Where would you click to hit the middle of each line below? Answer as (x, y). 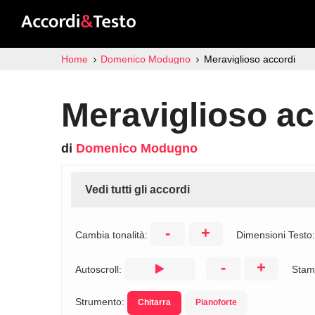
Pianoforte (216, 302)
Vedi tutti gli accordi (137, 189)
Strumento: (101, 302)
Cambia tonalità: (113, 235)
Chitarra (154, 302)
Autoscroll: (100, 269)
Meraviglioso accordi (249, 59)
